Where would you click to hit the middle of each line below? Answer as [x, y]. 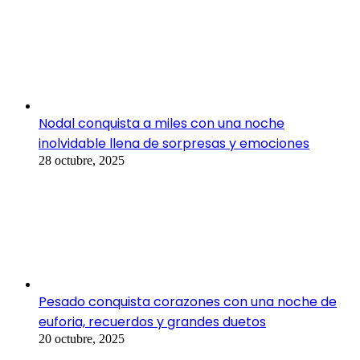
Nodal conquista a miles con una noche [162, 124]
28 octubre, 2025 [82, 161]
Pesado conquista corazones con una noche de [188, 302]
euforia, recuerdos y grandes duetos [152, 322]
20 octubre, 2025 [82, 339]
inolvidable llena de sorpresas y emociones [174, 144]
